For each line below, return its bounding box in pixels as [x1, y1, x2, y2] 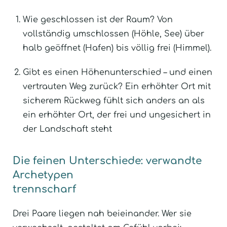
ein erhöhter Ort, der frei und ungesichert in [23, 110, 211, 120]
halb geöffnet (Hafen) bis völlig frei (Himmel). [23, 43, 211, 53]
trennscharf [13, 183, 76, 195]
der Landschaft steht [23, 124, 112, 134]
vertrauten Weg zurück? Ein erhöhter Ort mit [23, 82, 211, 91]
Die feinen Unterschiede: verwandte [13, 155, 202, 167]
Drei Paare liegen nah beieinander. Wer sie [13, 209, 192, 218]
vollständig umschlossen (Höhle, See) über [23, 29, 204, 39]
